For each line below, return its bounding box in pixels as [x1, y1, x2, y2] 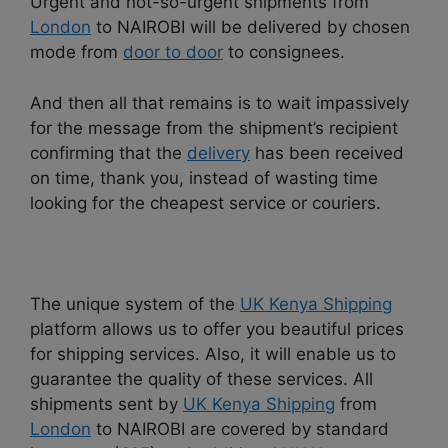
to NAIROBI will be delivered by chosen [91, 17, 410, 38]
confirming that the [30, 142, 187, 163]
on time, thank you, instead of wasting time [30, 167, 378, 188]
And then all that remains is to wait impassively [30, 92, 409, 113]
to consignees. [223, 42, 345, 63]
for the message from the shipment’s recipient [30, 117, 398, 138]
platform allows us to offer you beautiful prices [30, 318, 404, 339]
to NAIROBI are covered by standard [91, 418, 389, 439]
